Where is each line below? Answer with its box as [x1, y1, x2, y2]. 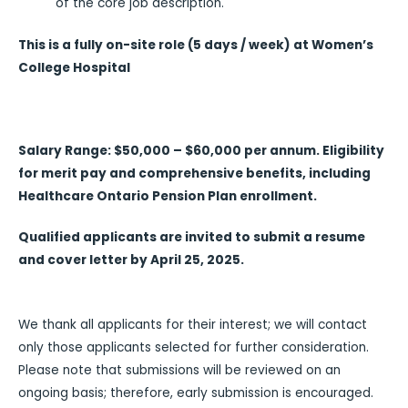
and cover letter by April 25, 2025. [18, 251, 244, 270]
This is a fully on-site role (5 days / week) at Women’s [18, 36, 373, 54]
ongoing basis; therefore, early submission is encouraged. [18, 383, 373, 402]
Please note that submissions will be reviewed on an [18, 361, 341, 379]
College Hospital [18, 58, 130, 76]
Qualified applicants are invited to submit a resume [18, 229, 365, 247]
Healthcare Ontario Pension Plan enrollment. [18, 187, 317, 205]
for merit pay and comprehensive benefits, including [18, 164, 371, 182]
